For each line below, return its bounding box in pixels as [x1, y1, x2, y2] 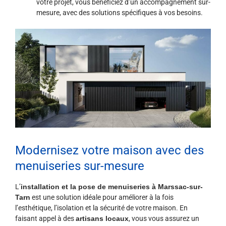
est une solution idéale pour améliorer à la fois [30, 193, 174, 202]
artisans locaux [76, 214, 129, 223]
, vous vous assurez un [129, 214, 199, 223]
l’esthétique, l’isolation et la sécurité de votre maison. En [15, 204, 188, 212]
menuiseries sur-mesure [15, 159, 144, 174]
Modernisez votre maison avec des [15, 143, 204, 158]
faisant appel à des [15, 214, 76, 223]
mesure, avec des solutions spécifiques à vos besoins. [36, 9, 203, 17]
